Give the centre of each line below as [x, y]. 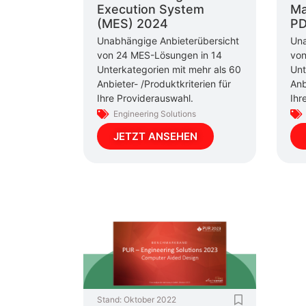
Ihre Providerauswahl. [145, 98]
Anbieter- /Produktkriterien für [164, 84]
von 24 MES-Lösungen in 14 [159, 55]
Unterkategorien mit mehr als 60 [169, 69]
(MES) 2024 [133, 23]
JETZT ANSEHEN [155, 137]
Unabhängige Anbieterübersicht [168, 41]
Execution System [151, 9]
